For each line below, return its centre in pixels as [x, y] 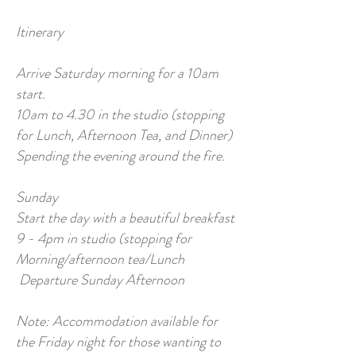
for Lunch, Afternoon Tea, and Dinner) [124, 135]
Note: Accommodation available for [117, 321]
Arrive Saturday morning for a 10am [117, 73]
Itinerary [40, 32]
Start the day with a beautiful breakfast [125, 218]
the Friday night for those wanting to [118, 342]
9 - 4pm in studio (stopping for [104, 238]
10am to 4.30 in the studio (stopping [120, 114]
